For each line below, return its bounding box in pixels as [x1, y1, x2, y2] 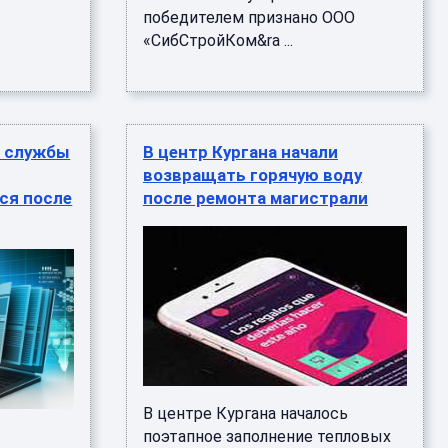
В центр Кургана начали [142, 142, 338, 162]
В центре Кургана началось [142, 404, 348, 423]
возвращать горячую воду [142, 165, 362, 185]
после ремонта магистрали [142, 188, 368, 208]
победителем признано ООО [142, 8, 355, 27]
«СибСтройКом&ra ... [142, 31, 293, 50]
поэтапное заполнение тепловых [142, 427, 391, 446]
